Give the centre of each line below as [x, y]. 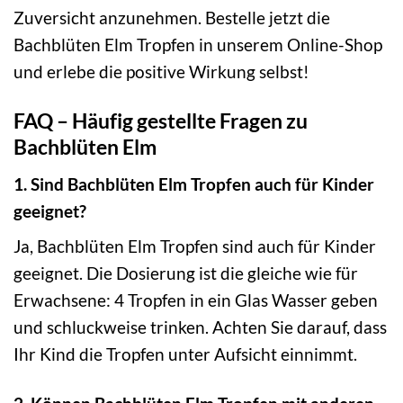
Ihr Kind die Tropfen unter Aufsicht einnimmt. [185, 354]
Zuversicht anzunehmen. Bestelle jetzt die [172, 18]
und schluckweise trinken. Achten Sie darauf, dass [200, 327]
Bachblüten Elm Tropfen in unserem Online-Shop [198, 45]
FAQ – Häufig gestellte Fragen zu [161, 121]
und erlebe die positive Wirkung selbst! [161, 72]
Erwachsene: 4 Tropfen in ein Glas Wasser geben [196, 300]
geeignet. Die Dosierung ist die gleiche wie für [186, 273]
